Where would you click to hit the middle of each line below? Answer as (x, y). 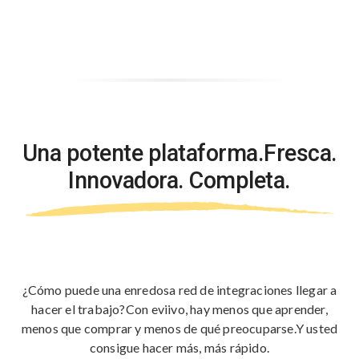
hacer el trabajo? (79, 309)
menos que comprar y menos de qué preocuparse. (158, 328)
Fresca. (301, 153)
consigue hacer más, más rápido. (179, 347)
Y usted (317, 328)
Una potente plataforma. (143, 153)
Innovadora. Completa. (179, 180)
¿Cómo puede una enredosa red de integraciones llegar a (179, 290)
